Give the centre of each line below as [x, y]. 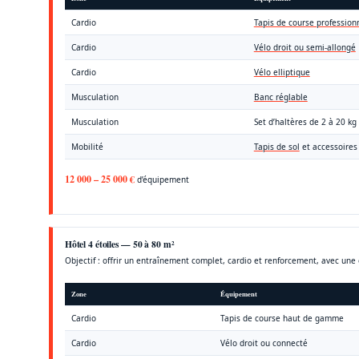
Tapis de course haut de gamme [282, 318]
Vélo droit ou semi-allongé [305, 47]
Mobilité [87, 146]
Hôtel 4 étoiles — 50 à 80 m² [119, 244]
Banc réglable [280, 97]
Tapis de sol [276, 146]
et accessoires [328, 146]
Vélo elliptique [282, 72]
